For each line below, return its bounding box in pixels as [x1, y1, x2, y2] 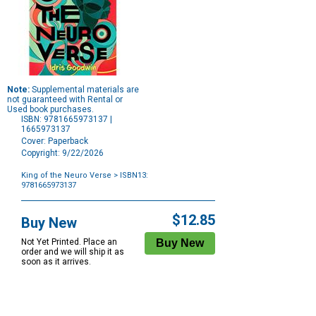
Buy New [21, 214, 77, 232]
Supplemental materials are [30, 85, 139, 95]
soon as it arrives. [21, 257, 91, 267]
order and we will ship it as [21, 247, 124, 257]
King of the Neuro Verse [21, 171, 111, 181]
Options [20, 199, 51, 209]
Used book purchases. [7, 104, 94, 115]
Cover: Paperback [21, 136, 88, 147]
